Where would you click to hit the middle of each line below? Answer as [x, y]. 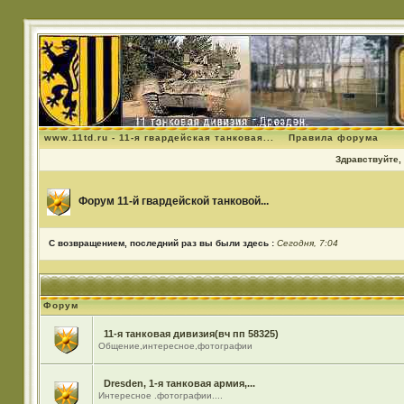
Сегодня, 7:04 [307, 243]
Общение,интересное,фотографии [175, 346]
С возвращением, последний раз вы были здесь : [162, 243]
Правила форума [333, 138]
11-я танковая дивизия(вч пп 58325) [191, 334]
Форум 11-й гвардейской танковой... [173, 202]
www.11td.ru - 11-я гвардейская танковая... [159, 138]
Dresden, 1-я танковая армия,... [179, 383]
